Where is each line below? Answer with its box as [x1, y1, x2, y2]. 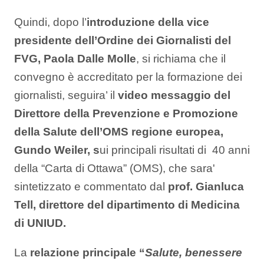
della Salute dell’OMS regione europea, [14, 125, 223, 138]
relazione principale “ [30, 246, 145, 259]
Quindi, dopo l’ [14, 15, 87, 28]
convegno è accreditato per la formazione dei [14, 70, 242, 83]
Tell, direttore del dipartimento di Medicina [14, 198, 240, 211]
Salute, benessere [145, 246, 242, 259]
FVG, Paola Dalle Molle [14, 52, 136, 65]
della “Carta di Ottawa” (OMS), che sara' [14, 161, 215, 174]
